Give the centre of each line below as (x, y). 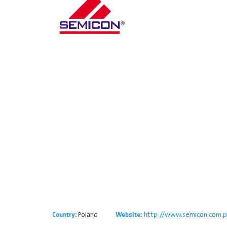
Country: (64, 214)
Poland (87, 214)
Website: (130, 214)
